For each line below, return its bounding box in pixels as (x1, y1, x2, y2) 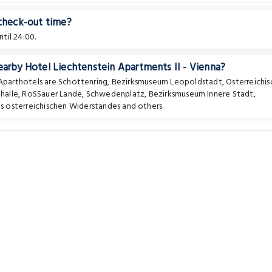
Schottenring (58, 75, 108, 89)
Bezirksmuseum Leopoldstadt (111, 75, 222, 89)
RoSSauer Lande (22, 87, 83, 101)
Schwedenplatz (86, 87, 145, 101)
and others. (120, 100, 164, 114)
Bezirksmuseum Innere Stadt (148, 87, 254, 101)
